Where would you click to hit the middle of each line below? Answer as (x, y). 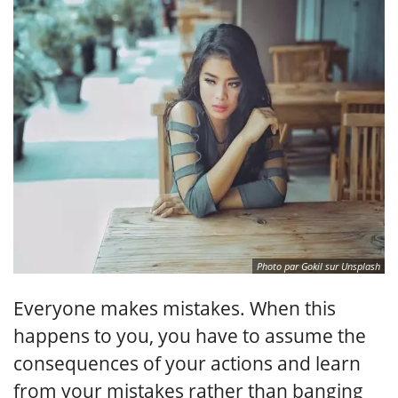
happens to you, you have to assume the (190, 336)
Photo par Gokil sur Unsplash (318, 267)
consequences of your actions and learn (187, 364)
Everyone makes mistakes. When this (175, 309)
